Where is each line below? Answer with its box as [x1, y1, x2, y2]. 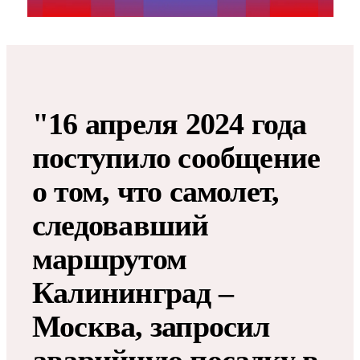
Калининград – [32, 275, 234, 309]
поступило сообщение [32, 140, 321, 174]
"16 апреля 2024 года [32, 106, 307, 141]
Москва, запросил [32, 309, 270, 343]
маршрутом [32, 241, 187, 276]
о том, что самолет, [32, 174, 280, 208]
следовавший [32, 207, 209, 242]
